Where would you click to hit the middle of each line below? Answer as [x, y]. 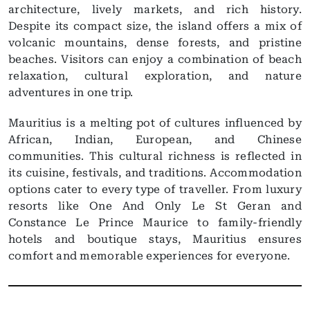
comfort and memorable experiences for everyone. [149, 256]
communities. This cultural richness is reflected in [155, 156]
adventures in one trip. [71, 92]
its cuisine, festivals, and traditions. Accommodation [155, 173]
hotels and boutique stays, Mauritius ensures [155, 239]
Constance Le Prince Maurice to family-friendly [155, 222]
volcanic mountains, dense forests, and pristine [155, 43]
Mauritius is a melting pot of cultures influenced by [155, 123]
